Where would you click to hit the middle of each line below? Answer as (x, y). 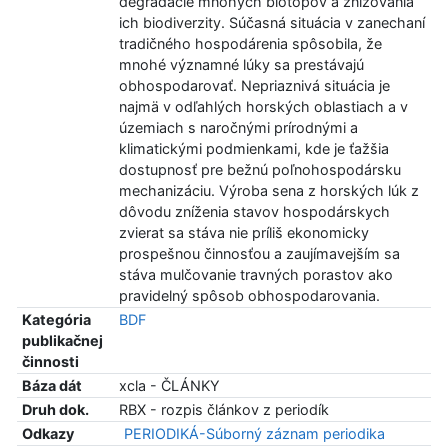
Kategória (56, 320)
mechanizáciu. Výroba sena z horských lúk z (268, 191)
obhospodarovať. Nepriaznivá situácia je (254, 86)
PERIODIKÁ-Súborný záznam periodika (254, 434)
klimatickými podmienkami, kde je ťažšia (253, 149)
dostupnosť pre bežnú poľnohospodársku (259, 170)
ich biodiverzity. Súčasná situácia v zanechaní (271, 23)
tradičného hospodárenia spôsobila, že (250, 44)
